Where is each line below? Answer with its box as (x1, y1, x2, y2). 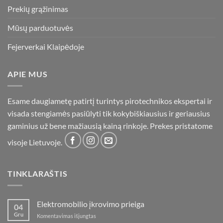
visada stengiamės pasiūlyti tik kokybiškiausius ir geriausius (7, 109, 210, 118)
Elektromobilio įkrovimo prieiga (37, 199, 144, 209)
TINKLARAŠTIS (7, 168, 68, 178)
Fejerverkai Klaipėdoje (7, 41, 84, 51)
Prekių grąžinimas (7, 3, 68, 13)
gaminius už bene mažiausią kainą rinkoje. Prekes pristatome (7, 121, 213, 131)
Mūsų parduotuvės (7, 22, 73, 32)
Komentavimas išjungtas (37, 213, 96, 220)
